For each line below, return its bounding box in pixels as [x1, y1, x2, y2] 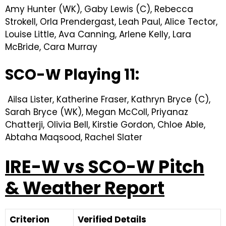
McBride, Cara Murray [5, 41, 97, 53]
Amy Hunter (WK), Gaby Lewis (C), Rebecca [5, 3, 193, 15]
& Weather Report [5, 176, 164, 200]
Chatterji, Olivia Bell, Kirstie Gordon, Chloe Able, [5, 119, 205, 131]
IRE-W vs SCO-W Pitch [5, 154, 204, 179]
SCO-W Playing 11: [5, 65, 139, 85]
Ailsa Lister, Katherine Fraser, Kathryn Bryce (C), [5, 93, 210, 105]
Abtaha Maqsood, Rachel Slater [5, 131, 142, 143]
